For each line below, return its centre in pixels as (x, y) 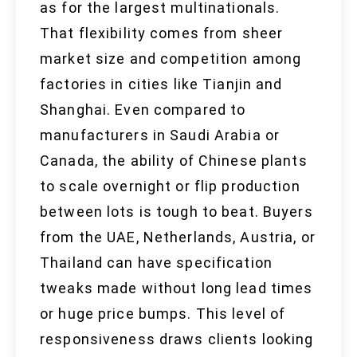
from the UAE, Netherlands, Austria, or (178, 237)
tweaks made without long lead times (177, 288)
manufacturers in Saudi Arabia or (160, 135)
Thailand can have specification (156, 263)
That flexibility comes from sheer (162, 33)
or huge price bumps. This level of (163, 314)
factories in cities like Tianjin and (161, 84)
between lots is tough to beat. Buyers (177, 212)
